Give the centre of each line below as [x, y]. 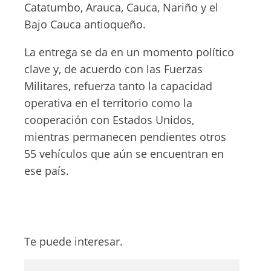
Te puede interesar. [73, 242]
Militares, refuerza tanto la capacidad [118, 86]
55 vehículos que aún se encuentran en [124, 154]
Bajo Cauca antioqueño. [85, 24]
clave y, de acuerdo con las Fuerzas [113, 69]
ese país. [47, 171]
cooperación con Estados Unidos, [109, 120]
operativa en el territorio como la [108, 103]
